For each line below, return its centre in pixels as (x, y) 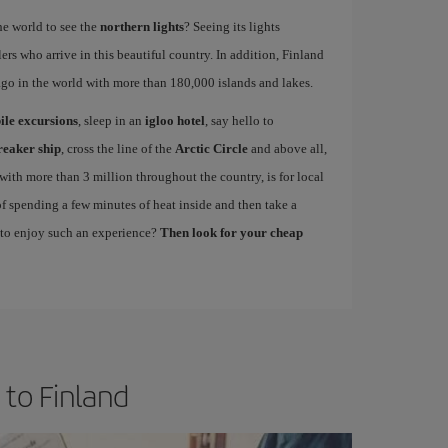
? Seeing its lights (231, 26)
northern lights (141, 26)
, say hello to (239, 120)
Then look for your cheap (231, 232)
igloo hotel (174, 120)
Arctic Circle (211, 148)
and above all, (287, 148)
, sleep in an (111, 120)
